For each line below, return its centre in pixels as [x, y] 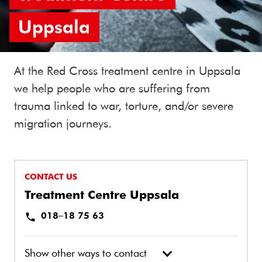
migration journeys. [63, 123]
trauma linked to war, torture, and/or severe [124, 106]
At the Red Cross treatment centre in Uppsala [127, 70]
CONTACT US [51, 177]
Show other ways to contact [86, 253]
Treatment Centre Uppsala [102, 194]
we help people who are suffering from [112, 88]
